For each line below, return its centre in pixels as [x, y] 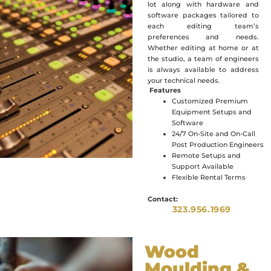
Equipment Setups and [211, 112]
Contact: [162, 199]
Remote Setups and [206, 155]
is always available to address [203, 70]
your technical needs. [185, 80]
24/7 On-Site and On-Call [213, 134]
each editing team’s [203, 26]
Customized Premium [210, 101]
